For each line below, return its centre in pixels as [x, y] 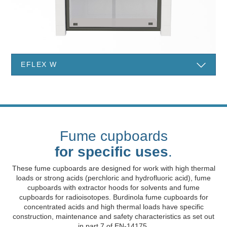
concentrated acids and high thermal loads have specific [113, 207]
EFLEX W [39, 64]
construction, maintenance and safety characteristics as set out [113, 217]
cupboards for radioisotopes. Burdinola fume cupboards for [113, 197]
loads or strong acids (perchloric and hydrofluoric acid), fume [113, 178]
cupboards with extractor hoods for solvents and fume [113, 188]
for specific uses [111, 152]
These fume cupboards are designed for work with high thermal [113, 168]
